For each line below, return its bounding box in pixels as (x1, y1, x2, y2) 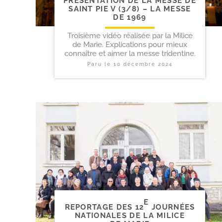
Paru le (87, 61, 113, 67)
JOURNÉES (149, 202, 195, 212)
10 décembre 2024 (113, 61, 173, 67)
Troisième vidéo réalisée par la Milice (67, 31, 193, 41)
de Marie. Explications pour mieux (72, 40, 187, 50)
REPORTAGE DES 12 (64, 202, 144, 212)
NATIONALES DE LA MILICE (75, 211, 185, 220)
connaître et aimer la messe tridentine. (64, 49, 196, 58)
